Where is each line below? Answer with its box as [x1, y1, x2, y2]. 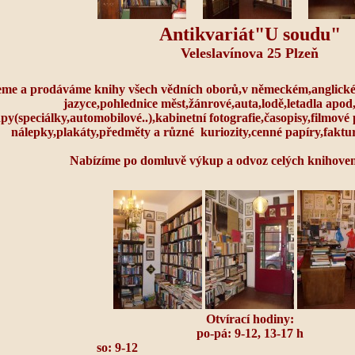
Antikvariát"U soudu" [158, 24, 341, 44]
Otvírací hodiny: [205, 312, 294, 326]
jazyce [63, 97, 97, 110]
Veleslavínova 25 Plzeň [181, 45, 319, 61]
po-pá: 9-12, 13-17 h [196, 326, 303, 340]
